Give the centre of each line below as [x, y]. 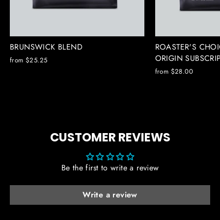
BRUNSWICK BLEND [46, 47]
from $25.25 [29, 60]
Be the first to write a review [110, 168]
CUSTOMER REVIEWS [110, 137]
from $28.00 [174, 72]
